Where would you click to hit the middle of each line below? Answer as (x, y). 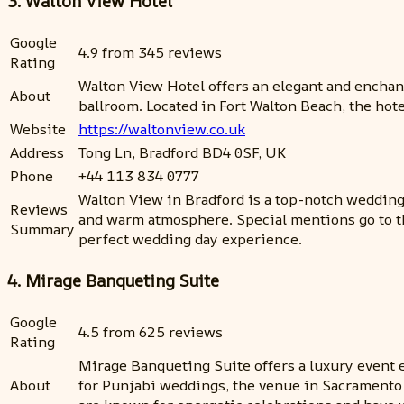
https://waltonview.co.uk (162, 129)
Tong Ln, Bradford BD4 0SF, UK (182, 153)
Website (38, 129)
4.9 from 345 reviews (150, 53)
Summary (42, 230)
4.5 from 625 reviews (151, 331)
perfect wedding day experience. (190, 239)
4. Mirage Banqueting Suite (113, 280)
